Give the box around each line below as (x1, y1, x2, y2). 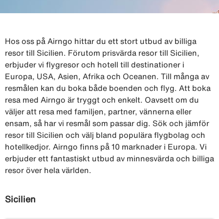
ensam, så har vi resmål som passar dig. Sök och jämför (5, 119, 209, 127)
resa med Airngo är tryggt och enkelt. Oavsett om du (5, 95, 199, 104)
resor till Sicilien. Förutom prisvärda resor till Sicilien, (5, 48, 199, 57)
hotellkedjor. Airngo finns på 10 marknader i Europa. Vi (5, 142, 207, 151)
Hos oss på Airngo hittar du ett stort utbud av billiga (5, 37, 197, 45)
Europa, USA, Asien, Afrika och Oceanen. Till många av (5, 72, 209, 80)
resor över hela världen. (5, 166, 91, 174)
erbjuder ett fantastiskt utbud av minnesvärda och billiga (5, 154, 214, 162)
